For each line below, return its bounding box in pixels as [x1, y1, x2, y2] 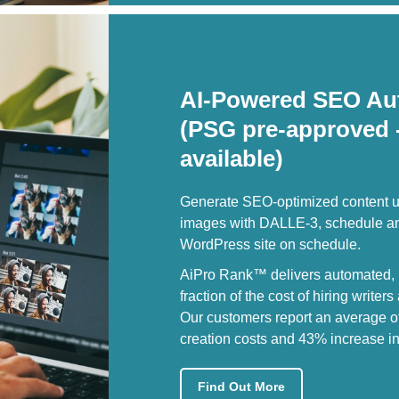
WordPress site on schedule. [180, 236, 361, 252]
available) [180, 144, 283, 172]
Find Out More [198, 379, 285, 394]
